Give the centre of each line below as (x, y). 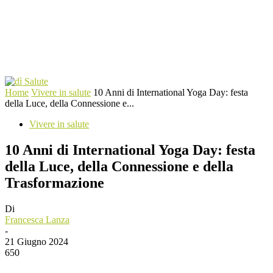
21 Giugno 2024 (37, 241)
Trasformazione (55, 183)
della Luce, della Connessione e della (119, 166)
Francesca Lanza (37, 219)
